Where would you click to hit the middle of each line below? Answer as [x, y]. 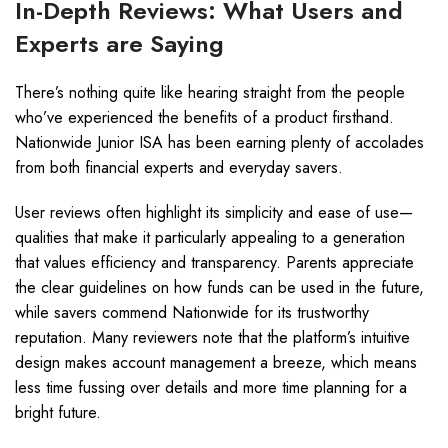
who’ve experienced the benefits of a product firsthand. [204, 117]
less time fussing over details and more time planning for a [211, 387]
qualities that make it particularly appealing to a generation [210, 237]
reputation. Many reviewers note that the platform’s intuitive [212, 337]
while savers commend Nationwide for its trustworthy [192, 312]
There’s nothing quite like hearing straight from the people [210, 92]
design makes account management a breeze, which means [216, 362]
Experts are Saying [119, 43]
